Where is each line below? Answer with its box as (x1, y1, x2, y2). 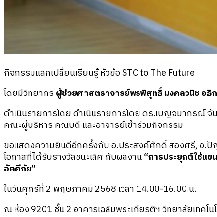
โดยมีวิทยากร (4, 86, 54, 101)
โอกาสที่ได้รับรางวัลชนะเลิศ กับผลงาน (4, 150, 142, 165)
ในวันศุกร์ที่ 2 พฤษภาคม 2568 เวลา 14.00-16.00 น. (4, 182, 197, 197)
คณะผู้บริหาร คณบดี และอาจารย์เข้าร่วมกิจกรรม (4, 118, 183, 133)
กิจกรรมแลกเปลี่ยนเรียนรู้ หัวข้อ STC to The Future (4, 65, 195, 80)
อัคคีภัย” (4, 161, 36, 176)
